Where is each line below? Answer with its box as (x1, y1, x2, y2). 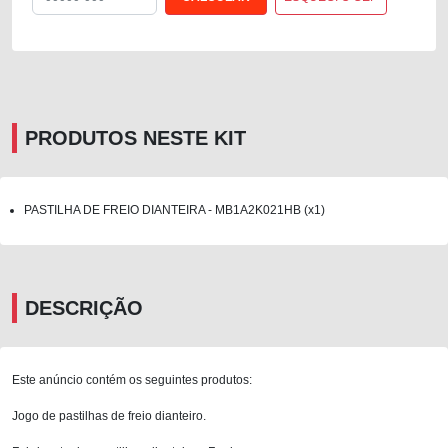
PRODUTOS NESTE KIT (25, 126, 246, 149)
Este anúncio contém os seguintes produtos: (12, 372, 252, 387)
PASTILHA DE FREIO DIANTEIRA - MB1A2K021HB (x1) (24, 202, 325, 217)
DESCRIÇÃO (25, 296, 143, 319)
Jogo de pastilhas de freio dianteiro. (12, 408, 206, 423)
